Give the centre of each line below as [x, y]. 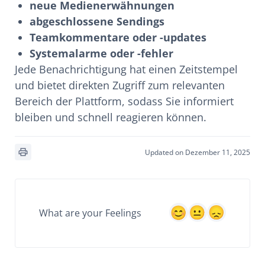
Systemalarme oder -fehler [101, 53]
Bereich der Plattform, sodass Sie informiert [124, 101]
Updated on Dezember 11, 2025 [197, 152]
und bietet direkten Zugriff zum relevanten [120, 85]
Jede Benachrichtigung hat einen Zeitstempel [126, 69]
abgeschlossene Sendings [97, 21]
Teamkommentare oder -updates [118, 37]
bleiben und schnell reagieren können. [111, 117]
